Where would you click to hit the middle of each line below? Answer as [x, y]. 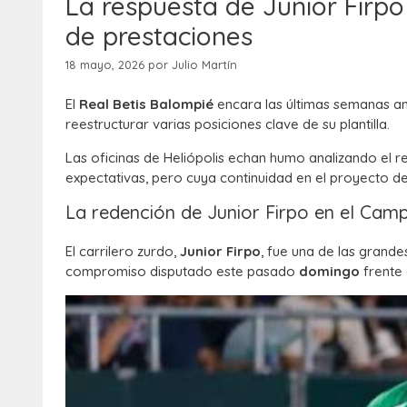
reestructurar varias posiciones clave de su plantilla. [228, 124]
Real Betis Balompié [146, 104]
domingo [329, 271]
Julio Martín [204, 65]
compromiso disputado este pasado [182, 271]
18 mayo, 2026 [105, 65]
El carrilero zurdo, [123, 251]
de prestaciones [159, 35]
